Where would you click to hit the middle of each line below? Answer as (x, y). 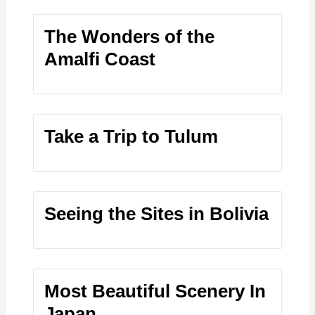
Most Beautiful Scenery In (155, 291)
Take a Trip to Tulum (131, 137)
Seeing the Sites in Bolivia (157, 214)
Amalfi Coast (100, 59)
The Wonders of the (130, 37)
